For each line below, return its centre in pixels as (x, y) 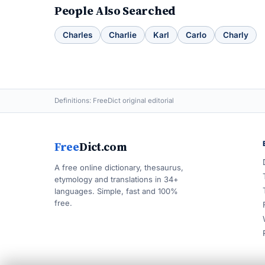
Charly (236, 35)
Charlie (123, 35)
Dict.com (103, 147)
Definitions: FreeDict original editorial (114, 101)
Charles (77, 35)
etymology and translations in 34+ (117, 179)
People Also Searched (115, 11)
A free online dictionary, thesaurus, (119, 167)
